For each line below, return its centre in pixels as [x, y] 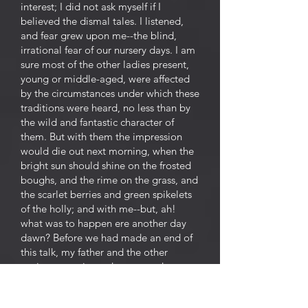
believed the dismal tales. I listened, [102, 21]
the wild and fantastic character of [97, 122]
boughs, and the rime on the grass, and [109, 180]
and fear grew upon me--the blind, [99, 35]
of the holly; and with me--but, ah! [98, 209]
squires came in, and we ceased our [101, 266]
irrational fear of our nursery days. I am [108, 50]
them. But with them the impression [101, 136]
